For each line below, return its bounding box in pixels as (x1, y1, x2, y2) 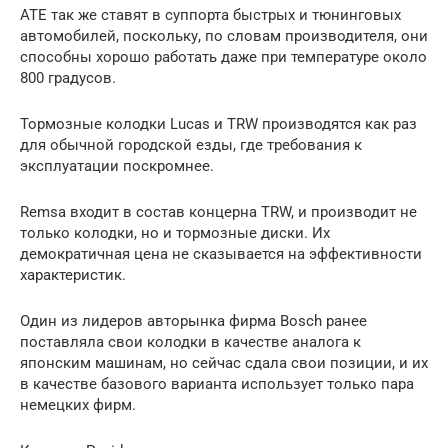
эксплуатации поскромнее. (20, 157, 214, 176)
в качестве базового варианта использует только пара (20, 375, 414, 394)
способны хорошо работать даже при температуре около (20, 48, 427, 67)
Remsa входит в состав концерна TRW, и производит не (20, 203, 417, 222)
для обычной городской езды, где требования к (20, 136, 362, 155)
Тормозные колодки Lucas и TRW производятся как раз (20, 115, 417, 134)
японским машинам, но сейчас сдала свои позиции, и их (20, 354, 428, 373)
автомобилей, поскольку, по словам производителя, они (20, 27, 428, 46)
